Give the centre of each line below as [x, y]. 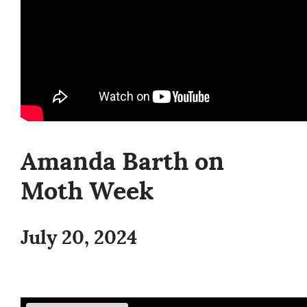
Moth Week [87, 191]
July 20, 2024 [79, 238]
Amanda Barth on [122, 162]
